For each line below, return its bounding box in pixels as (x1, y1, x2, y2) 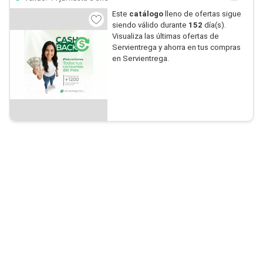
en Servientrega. (112, 54, 169, 63)
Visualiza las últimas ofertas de (112, 32, 219, 41)
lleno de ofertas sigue (164, 9, 241, 18)
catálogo (129, 9, 165, 18)
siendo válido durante (112, 21, 188, 29)
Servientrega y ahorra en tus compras (112, 43, 241, 52)
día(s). (202, 21, 226, 29)
